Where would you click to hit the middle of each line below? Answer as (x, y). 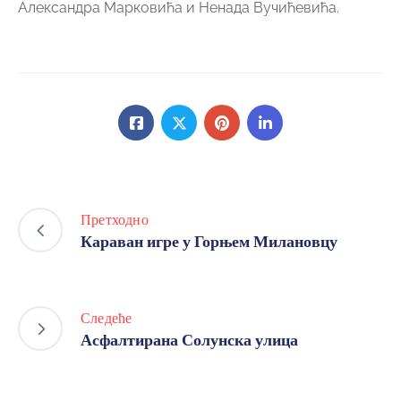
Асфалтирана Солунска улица (189, 340)
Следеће (107, 318)
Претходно (115, 219)
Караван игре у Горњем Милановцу (209, 241)
